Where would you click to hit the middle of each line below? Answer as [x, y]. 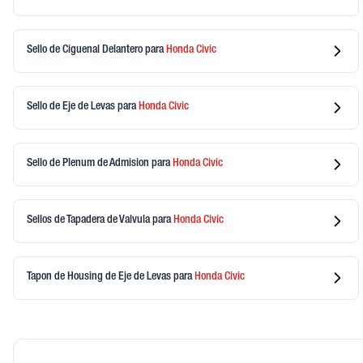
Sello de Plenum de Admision [89, 164]
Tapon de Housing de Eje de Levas [100, 278]
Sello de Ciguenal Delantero [86, 51]
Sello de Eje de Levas [72, 107]
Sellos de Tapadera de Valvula [90, 221]
